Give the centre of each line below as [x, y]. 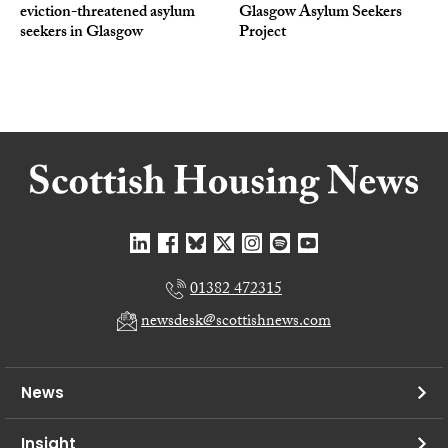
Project [262, 33]
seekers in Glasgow [81, 33]
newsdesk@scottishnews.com [236, 322]
